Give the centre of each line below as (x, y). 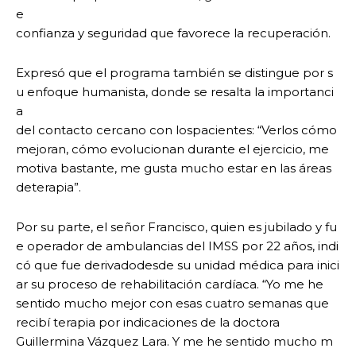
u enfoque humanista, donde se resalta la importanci (175, 92)
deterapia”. (48, 188)
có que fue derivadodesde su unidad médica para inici (178, 265)
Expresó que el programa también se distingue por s (174, 73)
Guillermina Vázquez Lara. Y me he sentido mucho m (174, 342)
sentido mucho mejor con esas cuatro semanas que (172, 304)
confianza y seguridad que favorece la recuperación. (173, 33)
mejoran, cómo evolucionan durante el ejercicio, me (174, 149)
